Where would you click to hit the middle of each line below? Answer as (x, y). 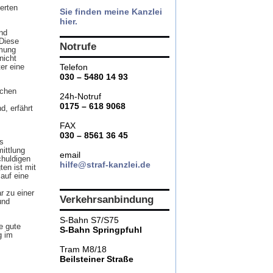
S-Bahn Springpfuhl (101, 230)
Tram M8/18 (83, 249)
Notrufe (78, 47)
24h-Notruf (80, 96)
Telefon (74, 67)
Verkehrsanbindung (107, 200)
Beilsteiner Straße (97, 259)
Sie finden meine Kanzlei (111, 12)
